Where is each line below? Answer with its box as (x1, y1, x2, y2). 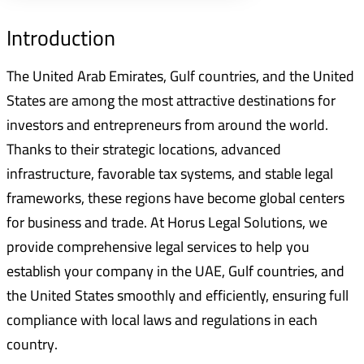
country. (6, 331, 58, 358)
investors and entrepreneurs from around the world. (6, 111, 328, 139)
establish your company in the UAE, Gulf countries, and (6, 258, 344, 285)
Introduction (6, 18, 115, 58)
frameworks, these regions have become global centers (6, 184, 344, 212)
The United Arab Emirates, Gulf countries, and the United (6, 63, 354, 90)
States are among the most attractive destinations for (6, 87, 336, 115)
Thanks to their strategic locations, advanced (6, 136, 281, 163)
